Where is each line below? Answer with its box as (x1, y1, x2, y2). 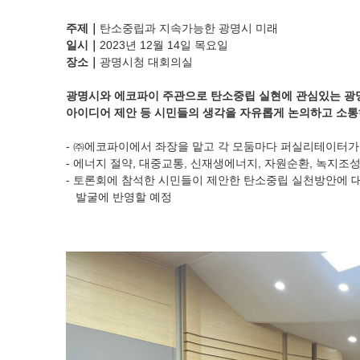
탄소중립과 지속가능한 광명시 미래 (100, 22, 278, 35)
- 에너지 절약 (66, 157, 133, 170)
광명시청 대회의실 (100, 55, 193, 68)
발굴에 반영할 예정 (66, 190, 172, 203)
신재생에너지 (190, 157, 258, 170)
